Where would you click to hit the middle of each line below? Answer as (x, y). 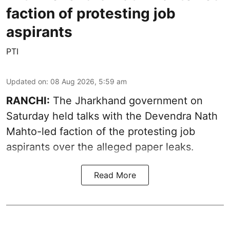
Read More (115, 175)
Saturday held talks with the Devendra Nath (112, 116)
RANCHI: (28, 101)
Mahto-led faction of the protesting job (101, 132)
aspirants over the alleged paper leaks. (100, 147)
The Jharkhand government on (126, 101)
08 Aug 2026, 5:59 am (89, 82)
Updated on (26, 82)
